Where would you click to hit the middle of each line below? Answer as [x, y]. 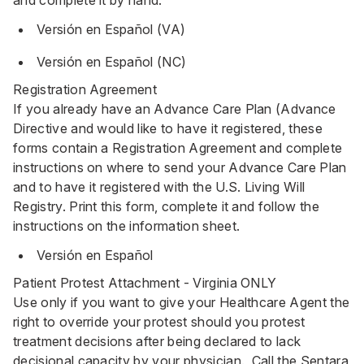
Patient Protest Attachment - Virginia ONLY [145, 283]
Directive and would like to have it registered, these [168, 128]
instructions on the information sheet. [128, 226]
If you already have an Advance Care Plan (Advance [175, 109]
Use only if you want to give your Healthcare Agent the [182, 302]
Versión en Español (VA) [111, 29]
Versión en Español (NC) [112, 62]
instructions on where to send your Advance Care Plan [180, 167]
